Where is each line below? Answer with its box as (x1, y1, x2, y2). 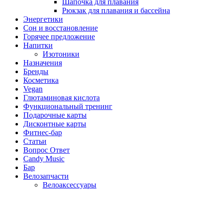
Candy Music (23, 154, 64, 163)
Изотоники (43, 49, 79, 58)
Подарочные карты (23, 110, 87, 119)
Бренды (23, 67, 48, 76)
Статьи (23, 137, 46, 145)
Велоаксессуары (43, 180, 96, 189)
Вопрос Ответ (23, 145, 70, 154)
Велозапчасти (23, 171, 69, 180)
